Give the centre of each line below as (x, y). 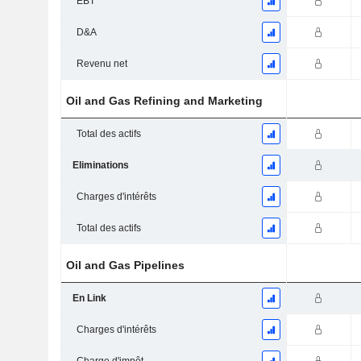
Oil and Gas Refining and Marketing (165, 101)
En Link (89, 299)
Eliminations (100, 166)
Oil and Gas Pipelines (126, 266)
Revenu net (102, 64)
